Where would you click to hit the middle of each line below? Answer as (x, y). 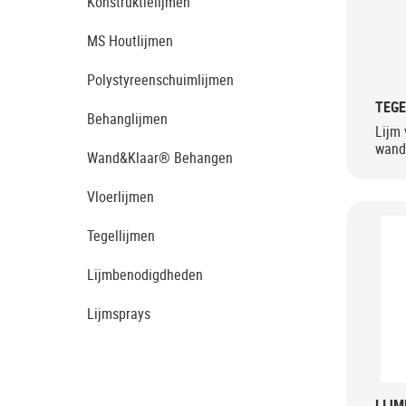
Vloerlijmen (121, 197)
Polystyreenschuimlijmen (160, 80)
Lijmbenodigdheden (145, 275)
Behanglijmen (127, 119)
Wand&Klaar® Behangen (160, 158)
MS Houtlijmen (130, 41)
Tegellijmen (121, 236)
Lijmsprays (119, 314)
